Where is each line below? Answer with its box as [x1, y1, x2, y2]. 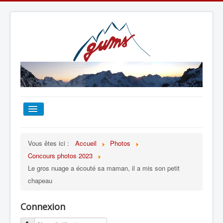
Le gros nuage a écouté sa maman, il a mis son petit [28, 163, 180, 173]
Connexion [20, 200, 65, 213]
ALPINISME [28, 205, 69, 217]
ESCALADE [28, 181, 70, 193]
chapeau [28, 175, 52, 185]
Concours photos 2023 [28, 150, 93, 160]
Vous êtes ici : [28, 138, 73, 148]
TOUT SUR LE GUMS [28, 156, 104, 168]
